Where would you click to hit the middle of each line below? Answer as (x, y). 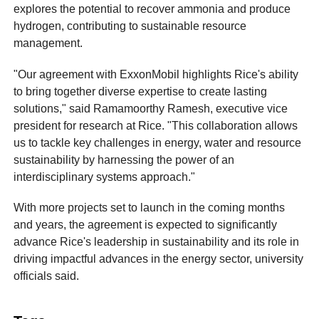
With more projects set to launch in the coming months (150, 207)
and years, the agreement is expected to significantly (146, 224)
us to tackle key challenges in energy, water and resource (158, 142)
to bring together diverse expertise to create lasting (141, 91)
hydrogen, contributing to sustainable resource (130, 26)
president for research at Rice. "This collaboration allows (156, 125)
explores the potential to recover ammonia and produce (152, 9)
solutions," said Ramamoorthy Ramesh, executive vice (151, 108)
